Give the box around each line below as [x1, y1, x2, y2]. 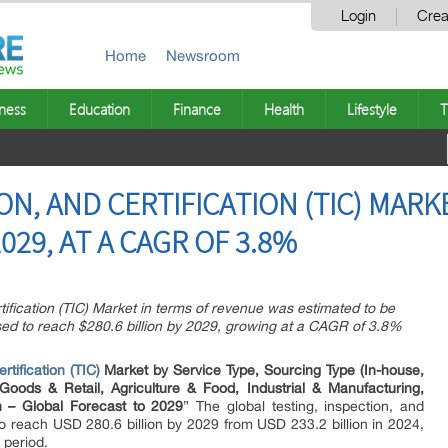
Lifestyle [347, 99, 397, 119]
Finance [173, 99, 221, 119]
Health [264, 99, 304, 119]
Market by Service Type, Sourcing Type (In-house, [104, 362, 425, 378]
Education [69, 99, 130, 119]
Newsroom [166, 47, 240, 64]
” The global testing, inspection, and [183, 398, 425, 414]
